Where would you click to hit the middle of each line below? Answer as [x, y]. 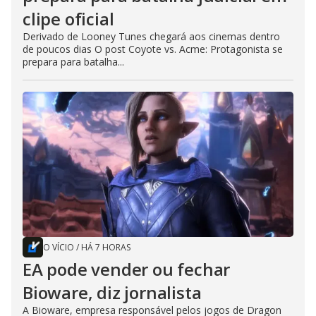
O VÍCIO [59, 248]
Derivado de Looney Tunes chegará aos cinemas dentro [151, 37]
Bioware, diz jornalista [112, 293]
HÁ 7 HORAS [106, 248]
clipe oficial [68, 19]
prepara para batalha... [73, 62]
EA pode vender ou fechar [127, 269]
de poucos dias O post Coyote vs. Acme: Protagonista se [153, 49]
